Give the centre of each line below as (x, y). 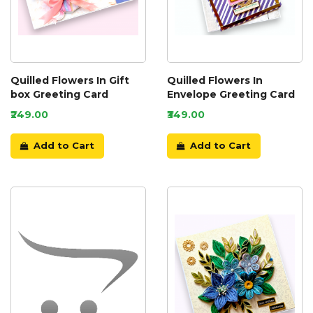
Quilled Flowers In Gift (70, 81)
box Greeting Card (59, 95)
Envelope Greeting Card (231, 95)
